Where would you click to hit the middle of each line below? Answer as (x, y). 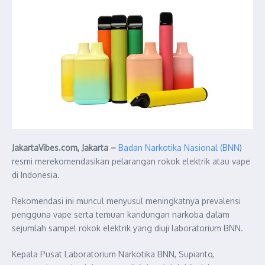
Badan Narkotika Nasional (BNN (179, 147)
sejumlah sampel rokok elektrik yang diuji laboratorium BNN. (127, 228)
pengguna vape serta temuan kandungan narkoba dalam (121, 214)
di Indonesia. (36, 174)
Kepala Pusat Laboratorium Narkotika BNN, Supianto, (113, 254)
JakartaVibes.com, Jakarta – (64, 147)
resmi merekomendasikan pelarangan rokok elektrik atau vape (131, 161)
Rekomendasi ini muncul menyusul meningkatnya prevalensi (126, 201)
